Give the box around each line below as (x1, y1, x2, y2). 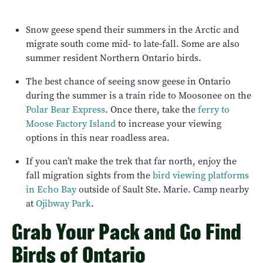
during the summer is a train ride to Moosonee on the (26, 89, 251, 102)
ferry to (198, 103, 230, 116)
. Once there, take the (105, 103, 198, 116)
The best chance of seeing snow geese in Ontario (26, 75, 231, 87)
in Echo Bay (26, 183, 76, 195)
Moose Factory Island (26, 117, 116, 130)
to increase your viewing (116, 117, 221, 130)
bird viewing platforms (153, 168, 249, 181)
